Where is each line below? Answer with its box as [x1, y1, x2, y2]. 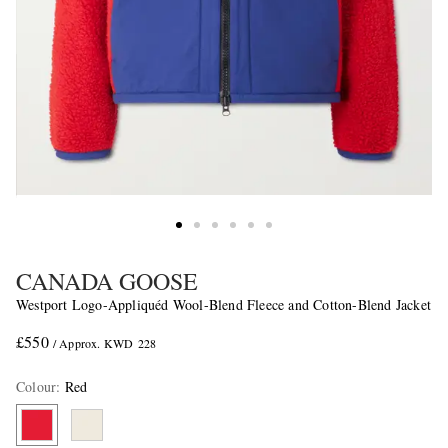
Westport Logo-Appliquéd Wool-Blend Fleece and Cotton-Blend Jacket [16, 295, 431, 315]
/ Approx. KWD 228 [52, 335, 157, 352]
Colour [16, 377, 57, 397]
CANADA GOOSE [16, 265, 198, 298]
